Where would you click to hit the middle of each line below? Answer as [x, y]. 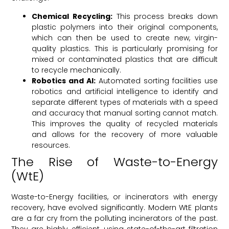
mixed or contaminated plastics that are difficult [125, 59]
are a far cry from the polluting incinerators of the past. [114, 218]
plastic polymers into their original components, [125, 27]
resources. [51, 145]
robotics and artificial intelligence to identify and [125, 91]
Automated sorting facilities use [157, 81]
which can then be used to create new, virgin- [125, 38]
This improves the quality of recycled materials [125, 123]
